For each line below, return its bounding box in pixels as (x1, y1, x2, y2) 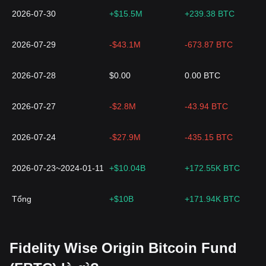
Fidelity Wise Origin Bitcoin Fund (9, 240, 237, 256)
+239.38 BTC (185, 9, 235, 18)
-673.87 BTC (185, 40, 233, 49)
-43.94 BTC (185, 102, 228, 111)
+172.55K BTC (185, 163, 240, 173)
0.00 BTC (185, 71, 220, 80)
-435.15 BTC (185, 132, 233, 142)
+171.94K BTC (185, 194, 240, 204)
